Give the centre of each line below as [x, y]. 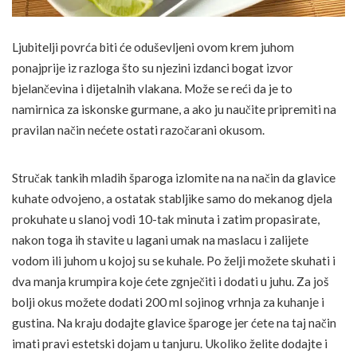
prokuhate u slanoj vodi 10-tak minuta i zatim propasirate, [166, 219]
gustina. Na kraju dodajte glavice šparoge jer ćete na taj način [174, 322]
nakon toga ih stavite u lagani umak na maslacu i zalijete [160, 239]
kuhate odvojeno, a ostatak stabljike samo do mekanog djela [172, 198]
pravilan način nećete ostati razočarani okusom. [138, 129]
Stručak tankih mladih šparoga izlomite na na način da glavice [174, 177]
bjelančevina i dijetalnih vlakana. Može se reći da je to [152, 88]
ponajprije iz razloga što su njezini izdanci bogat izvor [153, 67]
